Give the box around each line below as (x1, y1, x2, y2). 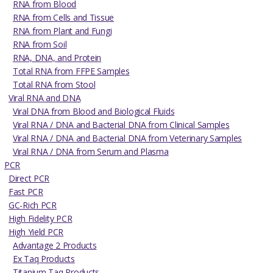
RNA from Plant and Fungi (13, 25, 112, 37)
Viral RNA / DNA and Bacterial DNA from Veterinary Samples (13, 132, 243, 144)
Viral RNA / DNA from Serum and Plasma (13, 146, 169, 158)
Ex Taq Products (13, 253, 75, 265)
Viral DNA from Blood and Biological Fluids (13, 105, 175, 118)
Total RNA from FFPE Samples (13, 65, 130, 77)
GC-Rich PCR (9, 199, 57, 211)
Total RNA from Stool (13, 79, 96, 91)
